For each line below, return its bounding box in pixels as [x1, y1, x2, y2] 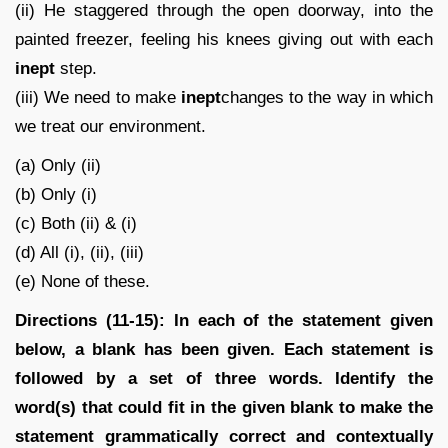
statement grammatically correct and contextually [15, 426, 433, 446]
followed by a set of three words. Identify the [15, 368, 433, 388]
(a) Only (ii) [15, 155, 101, 175]
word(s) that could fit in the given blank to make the [15, 397, 433, 417]
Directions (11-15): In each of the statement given [15, 310, 433, 330]
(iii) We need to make [15, 87, 181, 107]
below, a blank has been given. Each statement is [15, 339, 433, 359]
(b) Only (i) [15, 184, 97, 204]
